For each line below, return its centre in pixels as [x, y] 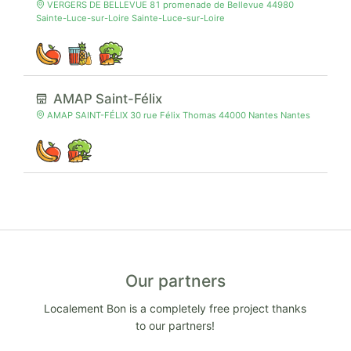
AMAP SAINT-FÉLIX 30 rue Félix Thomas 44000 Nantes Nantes [178, 115]
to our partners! [175, 325]
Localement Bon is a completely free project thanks [175, 308]
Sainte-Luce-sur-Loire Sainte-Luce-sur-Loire [130, 18]
